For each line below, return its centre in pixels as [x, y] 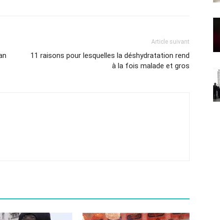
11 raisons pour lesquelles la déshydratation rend [110, 55]
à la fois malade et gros [151, 66]
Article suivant [170, 42]
